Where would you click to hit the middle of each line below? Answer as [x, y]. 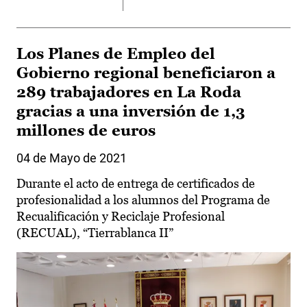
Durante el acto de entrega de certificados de [136, 183]
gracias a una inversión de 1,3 [131, 111]
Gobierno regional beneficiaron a [146, 73]
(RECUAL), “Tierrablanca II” [95, 232]
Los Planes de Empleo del [116, 53]
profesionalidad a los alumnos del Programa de [143, 199]
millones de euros [86, 130]
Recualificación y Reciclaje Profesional [121, 216]
